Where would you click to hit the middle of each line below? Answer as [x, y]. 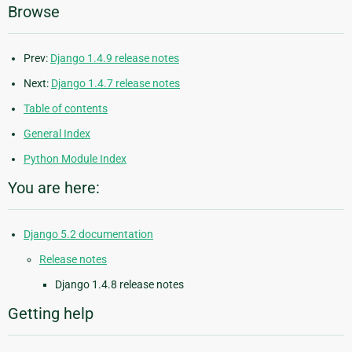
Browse [34, 12]
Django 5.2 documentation [88, 235]
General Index [57, 134]
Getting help [51, 314]
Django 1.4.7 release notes [115, 84]
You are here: [54, 188]
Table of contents [66, 109]
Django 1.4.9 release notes [115, 59]
